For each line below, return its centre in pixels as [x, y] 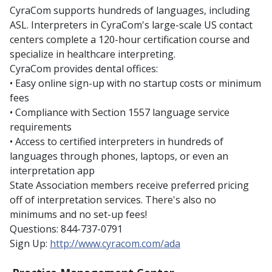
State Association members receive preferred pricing [129, 185]
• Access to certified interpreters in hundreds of [117, 142]
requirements [41, 127]
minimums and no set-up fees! [78, 215]
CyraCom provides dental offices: [84, 69]
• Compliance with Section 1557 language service [120, 113]
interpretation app [52, 171]
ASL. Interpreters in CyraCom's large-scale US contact [131, 25]
